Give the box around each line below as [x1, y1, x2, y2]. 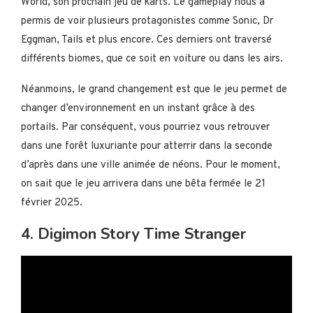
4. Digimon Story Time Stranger [21, 224, 246, 245]
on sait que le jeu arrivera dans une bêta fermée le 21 [21, 177, 265, 191]
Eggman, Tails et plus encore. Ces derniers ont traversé [21, 34, 272, 47]
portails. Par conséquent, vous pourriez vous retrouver [21, 121, 270, 134]
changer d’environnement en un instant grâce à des [21, 102, 255, 115]
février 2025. [21, 196, 82, 210]
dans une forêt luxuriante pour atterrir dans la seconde [21, 140, 272, 153]
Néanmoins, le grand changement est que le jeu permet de [21, 83, 287, 96]
